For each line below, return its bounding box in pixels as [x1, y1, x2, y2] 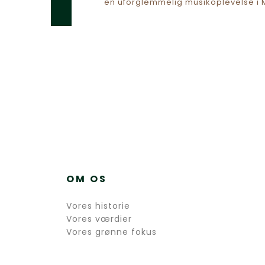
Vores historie [66, 200, 130, 212]
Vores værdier [66, 213, 132, 225]
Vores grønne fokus [66, 226, 157, 238]
